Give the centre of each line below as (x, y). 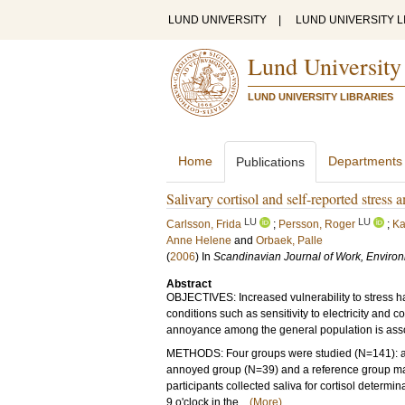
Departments (365, 161)
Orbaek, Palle (289, 240)
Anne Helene (199, 240)
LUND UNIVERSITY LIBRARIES (320, 97)
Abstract (189, 284)
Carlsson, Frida (204, 224)
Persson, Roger (317, 224)
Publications (270, 162)
